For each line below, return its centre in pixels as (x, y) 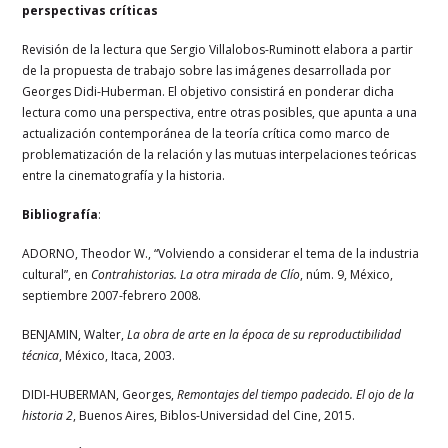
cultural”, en (57, 274)
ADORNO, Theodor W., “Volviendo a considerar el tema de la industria (221, 253)
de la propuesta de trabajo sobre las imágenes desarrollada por (207, 70)
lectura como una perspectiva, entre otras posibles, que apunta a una (220, 112)
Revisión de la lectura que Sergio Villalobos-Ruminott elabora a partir (218, 49)
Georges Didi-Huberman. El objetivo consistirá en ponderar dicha (208, 91)
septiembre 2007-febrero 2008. (112, 295)
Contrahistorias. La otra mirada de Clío (196, 274)
